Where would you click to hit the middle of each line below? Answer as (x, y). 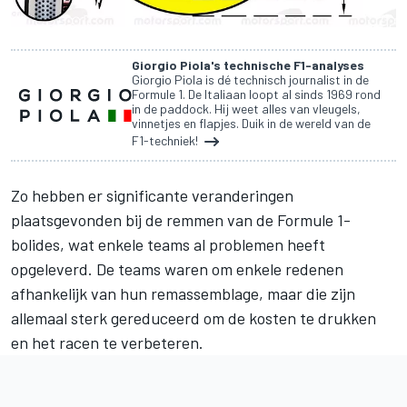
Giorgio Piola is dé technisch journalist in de (250, 79)
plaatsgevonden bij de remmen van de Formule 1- (181, 219)
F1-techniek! (166, 140)
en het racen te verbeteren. (107, 342)
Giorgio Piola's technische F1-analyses (248, 65)
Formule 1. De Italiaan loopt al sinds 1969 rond (256, 94)
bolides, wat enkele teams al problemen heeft (168, 244)
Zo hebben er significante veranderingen (152, 195)
